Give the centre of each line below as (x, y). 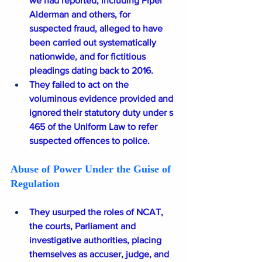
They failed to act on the (80, 85)
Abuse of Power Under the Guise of (92, 169)
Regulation (35, 184)
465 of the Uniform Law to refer (94, 127)
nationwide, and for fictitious (89, 57)
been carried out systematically (94, 43)
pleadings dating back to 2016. (91, 71)
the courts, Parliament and (84, 226)
